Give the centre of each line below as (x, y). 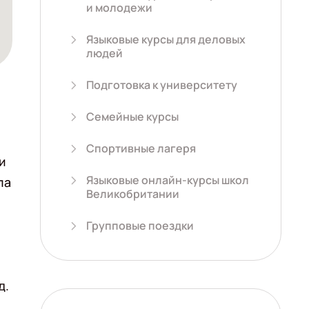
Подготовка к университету (162, 85)
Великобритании (133, 194)
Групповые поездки (140, 226)
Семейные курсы (132, 117)
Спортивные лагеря (141, 148)
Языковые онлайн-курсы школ (168, 180)
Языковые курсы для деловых (166, 39)
